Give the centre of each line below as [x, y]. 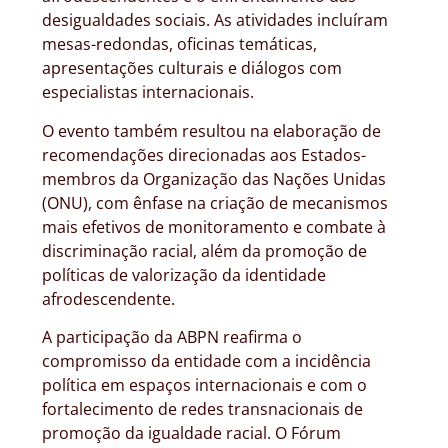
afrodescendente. [108, 298]
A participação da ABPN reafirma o [172, 337]
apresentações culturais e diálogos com [192, 68]
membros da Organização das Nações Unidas [214, 178]
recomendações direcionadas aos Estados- [204, 154]
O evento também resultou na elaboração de [211, 130]
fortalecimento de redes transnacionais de [202, 409]
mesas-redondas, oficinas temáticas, [179, 44]
